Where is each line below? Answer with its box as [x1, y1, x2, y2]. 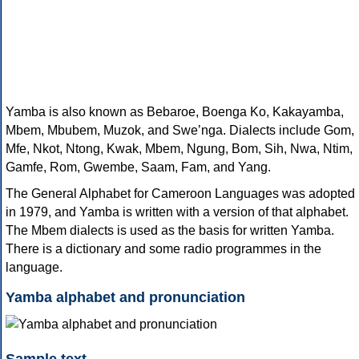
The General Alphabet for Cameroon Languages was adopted [6, 187, 355, 201]
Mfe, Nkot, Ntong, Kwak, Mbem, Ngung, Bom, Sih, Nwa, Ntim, [6, 142, 353, 156]
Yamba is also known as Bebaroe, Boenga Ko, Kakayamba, [6, 105, 344, 119]
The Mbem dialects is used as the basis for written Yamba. [6, 224, 334, 238]
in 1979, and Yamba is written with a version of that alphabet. [6, 205, 349, 220]
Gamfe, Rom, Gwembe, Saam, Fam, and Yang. [6, 160, 271, 175]
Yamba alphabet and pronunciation [6, 289, 245, 306]
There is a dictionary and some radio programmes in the [6, 242, 321, 256]
